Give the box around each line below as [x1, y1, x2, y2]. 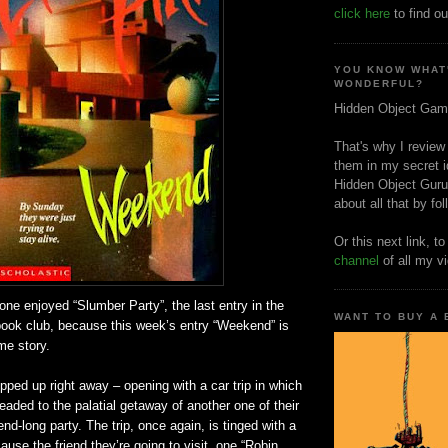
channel [334, 252, 379, 268]
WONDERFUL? [334, 78, 425, 90]
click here [334, 6, 390, 22]
